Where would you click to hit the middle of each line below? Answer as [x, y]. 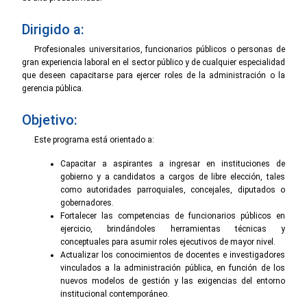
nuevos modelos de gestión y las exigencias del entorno [173, 281]
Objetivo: [50, 120]
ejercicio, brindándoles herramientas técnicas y [173, 229]
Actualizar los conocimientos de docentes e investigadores [173, 255]
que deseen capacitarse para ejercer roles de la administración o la [153, 75]
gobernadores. [87, 202]
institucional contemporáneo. [115, 294]
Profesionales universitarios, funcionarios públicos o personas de [160, 49]
